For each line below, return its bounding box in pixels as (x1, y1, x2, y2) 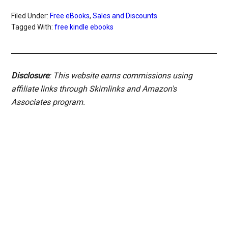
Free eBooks (50, 12, 90, 20)
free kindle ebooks (54, 23, 114, 31)
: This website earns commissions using (49, 71, 193, 80)
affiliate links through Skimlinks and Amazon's (11, 84, 177, 94)
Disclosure (11, 71, 49, 80)
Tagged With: (11, 23, 55, 31)
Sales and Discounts (93, 12, 158, 20)
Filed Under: (11, 12, 50, 20)
